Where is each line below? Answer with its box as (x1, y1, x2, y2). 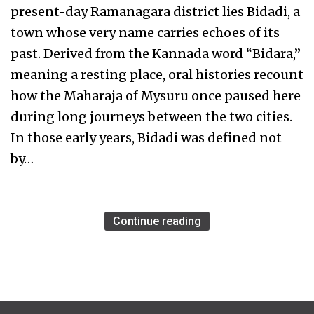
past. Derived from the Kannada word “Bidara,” (11, 46, 301, 62)
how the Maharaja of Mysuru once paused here (11, 88, 301, 104)
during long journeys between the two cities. (11, 109, 292, 125)
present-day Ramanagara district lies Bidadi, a (11, 4, 300, 20)
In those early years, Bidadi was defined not (11, 130, 282, 146)
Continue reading (113, 214, 201, 228)
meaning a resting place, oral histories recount (11, 67, 303, 83)
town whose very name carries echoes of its (11, 25, 280, 41)
